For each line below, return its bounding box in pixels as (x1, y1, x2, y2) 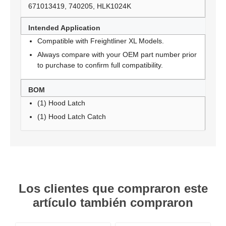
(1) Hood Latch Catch (37, 112, 106, 121)
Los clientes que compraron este (18, 182, 208, 195)
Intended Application (28, 24, 100, 32)
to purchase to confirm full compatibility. (37, 61, 163, 69)
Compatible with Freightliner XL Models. (37, 37, 164, 45)
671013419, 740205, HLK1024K (28, 2, 131, 10)
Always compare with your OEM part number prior (37, 50, 197, 59)
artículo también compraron (33, 196, 193, 209)
